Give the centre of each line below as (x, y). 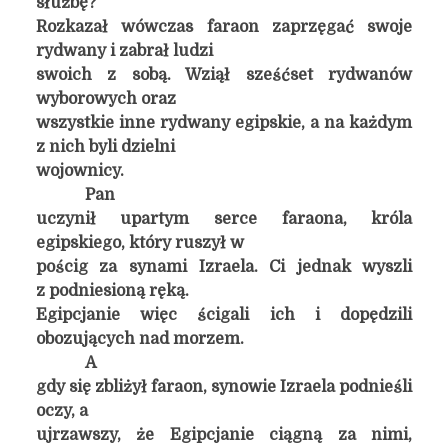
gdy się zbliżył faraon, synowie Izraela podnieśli (224, 387)
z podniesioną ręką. (112, 291)
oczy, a (61, 411)
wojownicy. (79, 171)
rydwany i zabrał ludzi (124, 51)
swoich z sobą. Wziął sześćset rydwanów (224, 75)
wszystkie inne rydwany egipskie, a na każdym (224, 123)
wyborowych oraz (105, 99)
